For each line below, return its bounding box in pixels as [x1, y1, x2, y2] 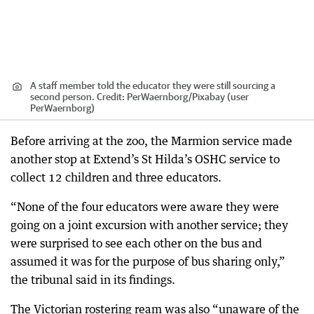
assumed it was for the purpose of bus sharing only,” [11, 254, 285, 268]
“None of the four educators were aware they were [11, 199, 279, 214]
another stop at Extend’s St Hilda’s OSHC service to [11, 151, 280, 166]
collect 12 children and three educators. [11, 170, 221, 184]
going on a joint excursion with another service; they [11, 217, 288, 232]
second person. [30, 90, 95, 102]
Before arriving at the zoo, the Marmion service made [11, 133, 292, 148]
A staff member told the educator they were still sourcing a [30, 79, 275, 91]
